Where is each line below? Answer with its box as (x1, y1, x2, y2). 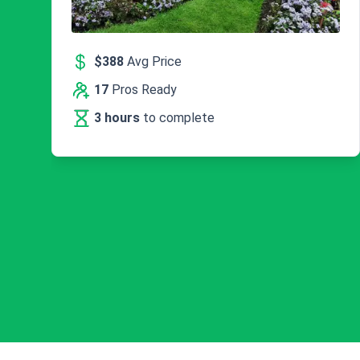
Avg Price (124, 53, 182, 69)
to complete (143, 109, 215, 125)
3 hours (94, 109, 143, 125)
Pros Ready (108, 81, 177, 97)
